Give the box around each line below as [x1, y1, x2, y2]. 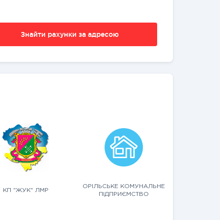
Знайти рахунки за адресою [21, 30, 119, 38]
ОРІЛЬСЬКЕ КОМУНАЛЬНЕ [82, 184, 165, 189]
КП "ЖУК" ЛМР [2, 188, 49, 193]
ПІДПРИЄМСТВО [99, 192, 149, 197]
